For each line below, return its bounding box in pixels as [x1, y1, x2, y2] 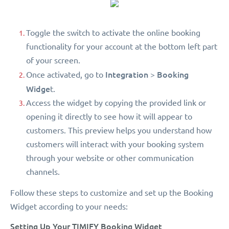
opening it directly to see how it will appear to [26, 112, 192, 122]
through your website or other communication [26, 153, 194, 163]
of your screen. [26, 56, 80, 65]
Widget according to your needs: [10, 202, 128, 212]
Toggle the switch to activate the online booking [26, 28, 200, 38]
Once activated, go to [26, 70, 105, 80]
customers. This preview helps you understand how [26, 126, 212, 135]
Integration [105, 70, 150, 80]
